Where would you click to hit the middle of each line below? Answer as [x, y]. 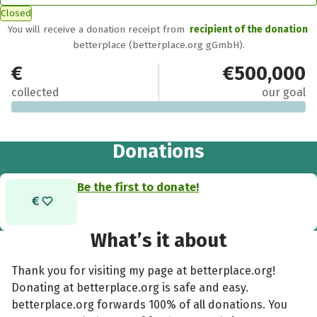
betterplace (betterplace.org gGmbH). [158, 45]
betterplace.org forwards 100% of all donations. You [150, 304]
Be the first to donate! [138, 187]
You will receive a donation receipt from [98, 29]
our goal [283, 93]
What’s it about [158, 240]
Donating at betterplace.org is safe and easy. [130, 287]
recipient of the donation [248, 29]
